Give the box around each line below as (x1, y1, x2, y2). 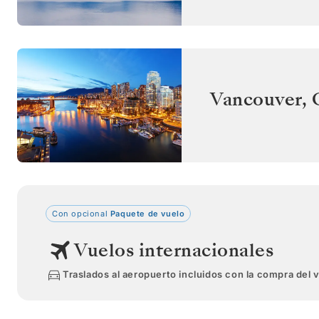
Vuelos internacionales (74, 237, 273, 263)
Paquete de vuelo (108, 208, 185, 219)
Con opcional (52, 208, 108, 219)
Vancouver (210, 86, 302, 112)
